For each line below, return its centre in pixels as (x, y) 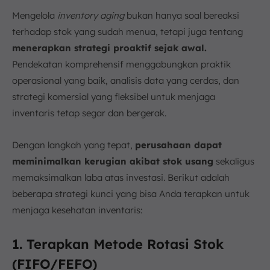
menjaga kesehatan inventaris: (77, 210)
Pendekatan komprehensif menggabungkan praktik (121, 64)
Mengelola (35, 15)
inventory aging (91, 15)
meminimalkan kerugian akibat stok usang (113, 161)
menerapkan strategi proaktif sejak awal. (109, 48)
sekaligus (234, 161)
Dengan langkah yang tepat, (74, 145)
